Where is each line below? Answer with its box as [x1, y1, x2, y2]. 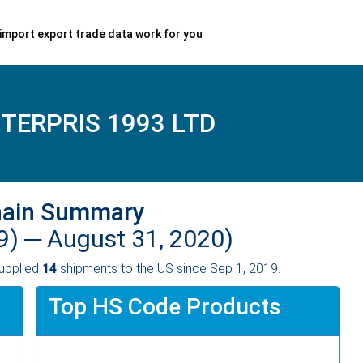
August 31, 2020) [47, 224, 233, 253]
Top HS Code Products [49, 293, 281, 320]
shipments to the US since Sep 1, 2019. [57, 260, 280, 276]
